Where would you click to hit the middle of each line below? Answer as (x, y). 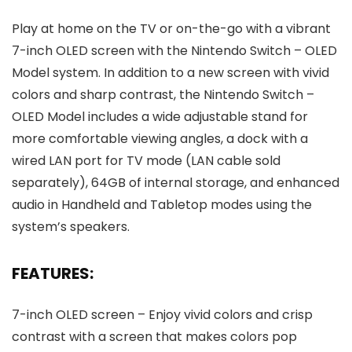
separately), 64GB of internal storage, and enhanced (176, 183)
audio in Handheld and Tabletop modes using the (162, 205)
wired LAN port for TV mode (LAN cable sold (146, 161)
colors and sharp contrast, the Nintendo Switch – (163, 95)
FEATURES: (53, 274)
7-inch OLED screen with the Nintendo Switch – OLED (174, 51)
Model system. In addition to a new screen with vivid (170, 73)
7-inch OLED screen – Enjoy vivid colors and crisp (162, 315)
